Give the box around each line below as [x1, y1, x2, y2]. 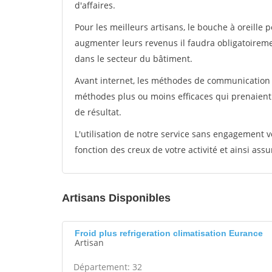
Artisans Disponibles [62, 192, 171, 204]
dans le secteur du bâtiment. [75, 53, 192, 64]
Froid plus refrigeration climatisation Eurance [75, 228, 263, 238]
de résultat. [75, 106, 121, 118]
